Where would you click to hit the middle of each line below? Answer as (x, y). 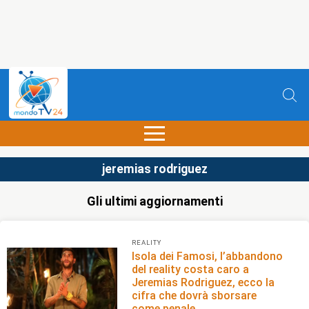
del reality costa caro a (191, 269)
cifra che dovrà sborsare (195, 295)
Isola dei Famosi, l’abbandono (208, 256)
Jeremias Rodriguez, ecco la (203, 282)
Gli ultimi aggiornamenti (154, 201)
